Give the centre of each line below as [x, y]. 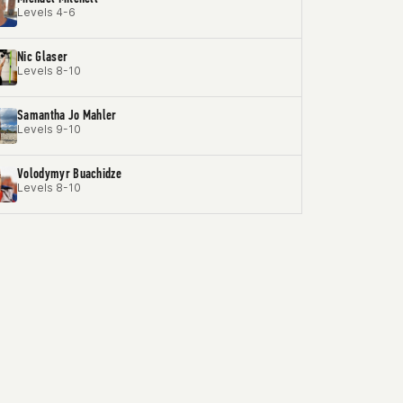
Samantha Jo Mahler [67, 115]
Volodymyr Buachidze [70, 173]
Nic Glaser [43, 56]
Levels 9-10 [49, 129]
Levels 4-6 [46, 12]
